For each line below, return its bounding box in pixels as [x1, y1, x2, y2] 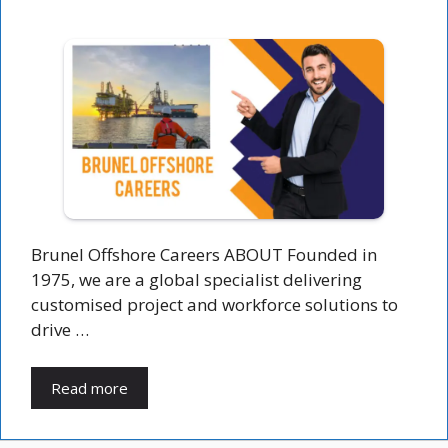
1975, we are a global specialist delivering [31, 267, 362, 291]
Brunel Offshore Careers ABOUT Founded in [31, 242, 377, 266]
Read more [51, 378, 128, 399]
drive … [31, 317, 89, 341]
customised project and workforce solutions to [31, 292, 398, 316]
